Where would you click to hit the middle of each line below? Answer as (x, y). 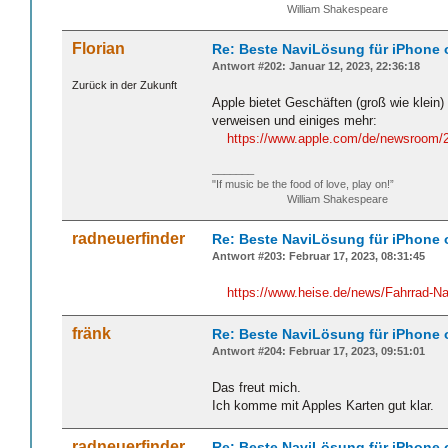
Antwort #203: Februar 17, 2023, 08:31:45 (318, 255)
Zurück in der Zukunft (124, 84)
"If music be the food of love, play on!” (303, 183)
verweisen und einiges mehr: (294, 120)
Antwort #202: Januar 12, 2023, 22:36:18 (316, 65)
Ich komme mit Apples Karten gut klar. (323, 405)
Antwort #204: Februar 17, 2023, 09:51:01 (318, 351)
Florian (98, 48)
